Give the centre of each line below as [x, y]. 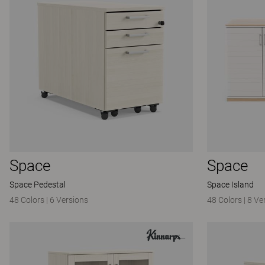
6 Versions [69, 200]
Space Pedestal [38, 184]
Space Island [230, 184]
